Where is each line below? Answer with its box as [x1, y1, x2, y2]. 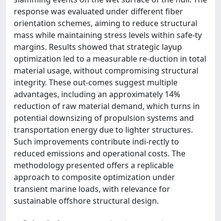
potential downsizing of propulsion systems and [14, 112, 194, 123]
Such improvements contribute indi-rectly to [14, 136, 179, 147]
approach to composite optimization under [14, 171, 175, 183]
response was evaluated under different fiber [14, 5, 183, 17]
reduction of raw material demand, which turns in [14, 100, 200, 111]
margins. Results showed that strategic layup [14, 41, 182, 52]
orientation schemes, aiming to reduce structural [14, 17, 197, 29]
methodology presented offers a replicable [14, 159, 174, 171]
